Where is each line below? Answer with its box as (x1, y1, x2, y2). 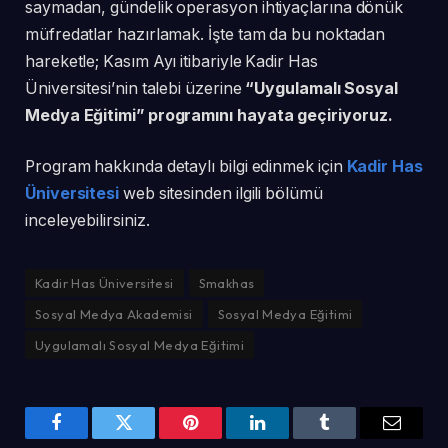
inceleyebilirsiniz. (25, 211, 150, 231)
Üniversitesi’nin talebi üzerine (25, 78, 246, 98)
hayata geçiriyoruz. (236, 105, 393, 125)
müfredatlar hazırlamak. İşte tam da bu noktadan (25, 24, 386, 44)
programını (147, 105, 234, 125)
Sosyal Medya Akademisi (35, 306, 193, 323)
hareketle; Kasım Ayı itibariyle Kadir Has (25, 51, 318, 71)
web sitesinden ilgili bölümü (122, 184, 323, 204)
